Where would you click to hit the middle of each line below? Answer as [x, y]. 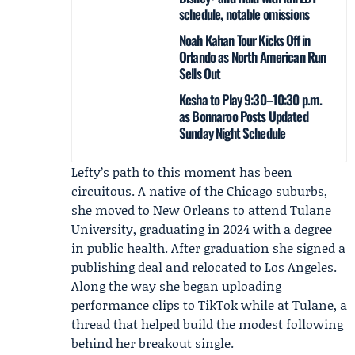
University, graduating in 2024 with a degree [202, 229]
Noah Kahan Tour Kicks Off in [245, 40]
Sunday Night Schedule [233, 133]
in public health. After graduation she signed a [208, 248]
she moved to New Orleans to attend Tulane [201, 210]
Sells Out [200, 73]
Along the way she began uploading [176, 286]
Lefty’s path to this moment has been [182, 172]
